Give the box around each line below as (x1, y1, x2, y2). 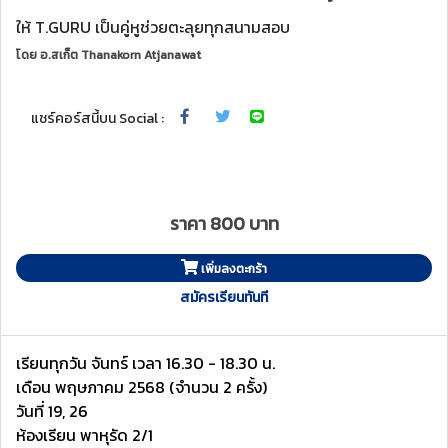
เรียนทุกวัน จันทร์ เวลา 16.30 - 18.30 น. (16, 351, 275, 375)
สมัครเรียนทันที (180, 287, 268, 308)
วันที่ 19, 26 (16, 399, 88, 423)
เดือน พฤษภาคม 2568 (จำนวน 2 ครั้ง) (16, 375, 267, 399)
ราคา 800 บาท (169, 210, 279, 237)
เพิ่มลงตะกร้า (201, 260, 267, 278)
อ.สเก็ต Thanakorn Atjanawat (40, 46, 201, 64)
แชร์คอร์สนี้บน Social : (31, 107, 164, 129)
